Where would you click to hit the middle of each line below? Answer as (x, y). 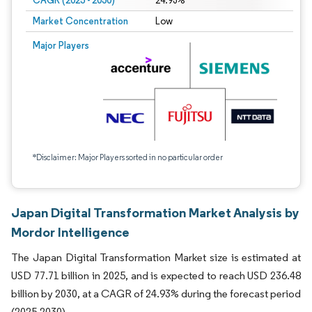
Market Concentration (80, 21)
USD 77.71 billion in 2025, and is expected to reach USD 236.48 (156, 275)
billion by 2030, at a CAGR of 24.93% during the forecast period (156, 294)
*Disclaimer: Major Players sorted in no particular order (128, 157)
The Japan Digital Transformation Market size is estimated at (156, 257)
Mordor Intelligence (70, 232)
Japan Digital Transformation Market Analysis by (155, 212)
